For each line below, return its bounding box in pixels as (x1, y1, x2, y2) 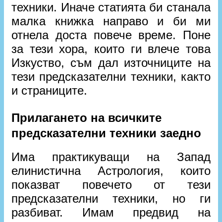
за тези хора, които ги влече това (11, 42, 211, 55)
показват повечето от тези (11, 178, 211, 191)
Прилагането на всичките (11, 111, 162, 124)
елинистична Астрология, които (11, 164, 211, 177)
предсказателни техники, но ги (11, 192, 211, 205)
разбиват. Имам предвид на (11, 206, 211, 219)
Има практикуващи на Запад (11, 150, 211, 164)
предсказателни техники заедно (11, 126, 202, 140)
